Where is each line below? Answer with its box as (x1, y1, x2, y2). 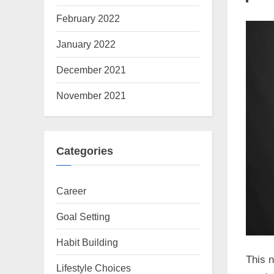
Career (56, 185, 86, 196)
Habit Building (56, 236, 118, 248)
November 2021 (56, 90, 126, 102)
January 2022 (56, 39, 116, 50)
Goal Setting (56, 210, 110, 222)
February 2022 (56, 13, 120, 24)
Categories (56, 145, 113, 158)
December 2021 (56, 64, 126, 76)
